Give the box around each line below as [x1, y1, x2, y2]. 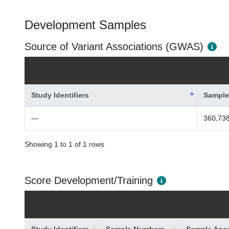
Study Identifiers [31, 91, 89, 99]
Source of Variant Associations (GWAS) [25, 41, 203, 52]
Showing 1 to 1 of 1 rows [25, 140, 104, 148]
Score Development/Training [25, 175, 153, 186]
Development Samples [25, 18, 146, 32]
